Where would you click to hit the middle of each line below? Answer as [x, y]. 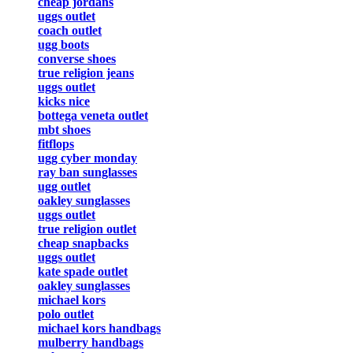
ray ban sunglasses [87, 173]
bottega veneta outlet [93, 116]
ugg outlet [64, 187]
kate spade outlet [83, 272]
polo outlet [66, 314]
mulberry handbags [91, 343]
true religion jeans [86, 73]
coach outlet [70, 31]
